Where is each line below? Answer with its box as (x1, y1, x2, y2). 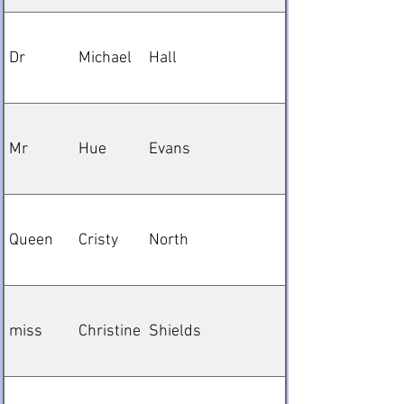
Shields (149, 321, 201, 341)
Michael (78, 48, 132, 68)
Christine (78, 321, 141, 341)
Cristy (78, 230, 118, 250)
